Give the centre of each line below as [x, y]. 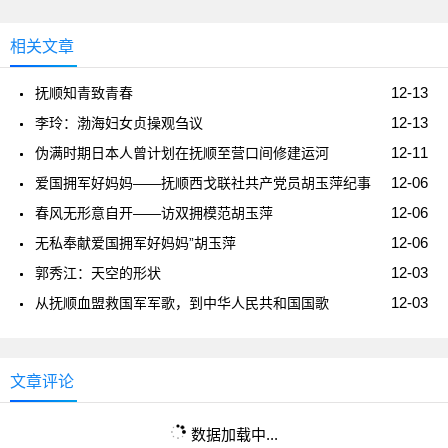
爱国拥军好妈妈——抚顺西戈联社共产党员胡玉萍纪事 [203, 182]
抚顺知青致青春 [84, 92]
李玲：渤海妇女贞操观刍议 [119, 122]
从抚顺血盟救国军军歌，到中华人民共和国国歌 [182, 302]
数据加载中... [234, 434]
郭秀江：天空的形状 [98, 272]
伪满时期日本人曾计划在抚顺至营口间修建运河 [182, 152]
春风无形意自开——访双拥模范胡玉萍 [154, 212]
